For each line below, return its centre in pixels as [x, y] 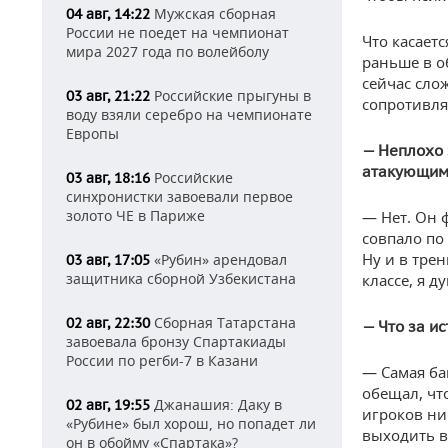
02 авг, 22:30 [108, 323]
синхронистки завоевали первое [179, 196]
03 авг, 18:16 [108, 178]
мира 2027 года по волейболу [167, 51]
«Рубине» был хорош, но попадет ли [191, 423]
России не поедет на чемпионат [177, 32]
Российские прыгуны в [230, 95]
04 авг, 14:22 [108, 14]
